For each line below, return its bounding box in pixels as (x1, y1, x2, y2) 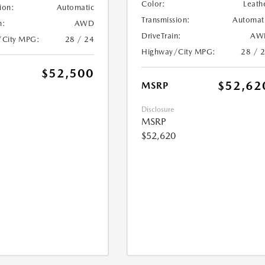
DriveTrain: (141, 31, 182, 41)
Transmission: (141, 15, 190, 25)
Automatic (56, 3, 95, 12)
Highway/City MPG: (141, 47, 216, 57)
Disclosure (141, 105, 174, 114)
